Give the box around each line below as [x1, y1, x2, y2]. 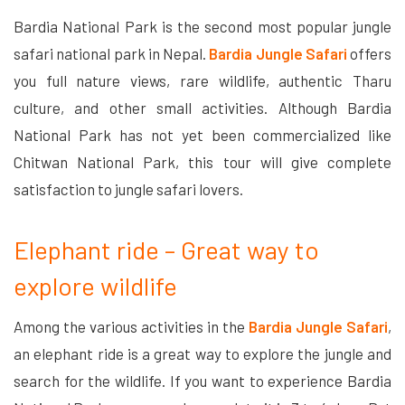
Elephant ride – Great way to [14, 234, 319, 266]
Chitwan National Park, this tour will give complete [14, 153, 391, 172]
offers [350, 44, 391, 63]
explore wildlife [14, 270, 177, 302]
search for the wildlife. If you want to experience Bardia [14, 372, 391, 391]
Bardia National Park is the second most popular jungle [14, 17, 391, 36]
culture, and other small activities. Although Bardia [14, 99, 391, 118]
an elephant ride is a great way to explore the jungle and [14, 344, 391, 363]
